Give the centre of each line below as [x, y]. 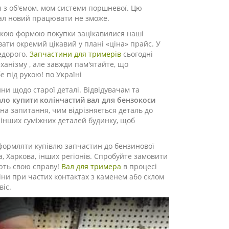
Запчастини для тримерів [75, 54]
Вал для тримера [91, 166]
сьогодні [137, 54]
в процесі [139, 166]
